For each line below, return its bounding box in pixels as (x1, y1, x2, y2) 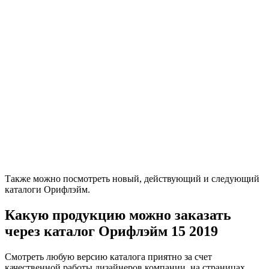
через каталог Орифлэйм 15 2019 (5, 223, 218, 240)
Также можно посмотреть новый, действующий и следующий (5, 174, 259, 184)
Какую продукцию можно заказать (5, 207, 231, 223)
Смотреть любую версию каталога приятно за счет (5, 252, 212, 262)
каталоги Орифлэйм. (5, 184, 90, 195)
